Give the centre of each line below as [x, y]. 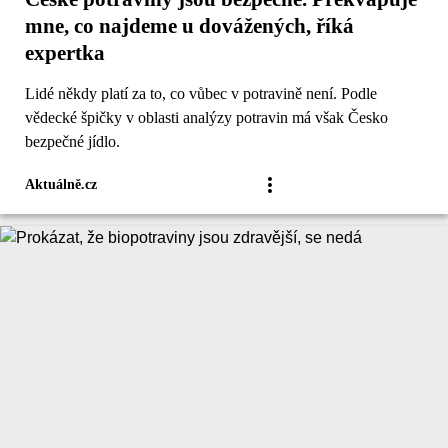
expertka [65, 53]
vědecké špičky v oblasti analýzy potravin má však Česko [206, 118]
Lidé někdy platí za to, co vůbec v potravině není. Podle [201, 94]
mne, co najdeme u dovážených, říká [189, 26]
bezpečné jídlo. [72, 142]
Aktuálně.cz [61, 185]
